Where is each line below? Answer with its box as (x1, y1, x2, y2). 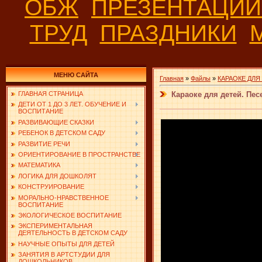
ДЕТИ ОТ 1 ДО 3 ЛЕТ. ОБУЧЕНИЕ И (18, 101, 126, 108)
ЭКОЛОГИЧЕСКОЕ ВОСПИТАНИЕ (18, 211, 122, 219)
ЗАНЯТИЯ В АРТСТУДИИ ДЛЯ (18, 251, 110, 258)
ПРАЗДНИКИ (99, 20, 237, 46)
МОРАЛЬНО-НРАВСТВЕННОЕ (18, 194, 109, 201)
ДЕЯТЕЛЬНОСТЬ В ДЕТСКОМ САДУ (18, 229, 127, 237)
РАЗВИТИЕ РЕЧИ (18, 140, 70, 147)
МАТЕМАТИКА (18, 161, 60, 169)
